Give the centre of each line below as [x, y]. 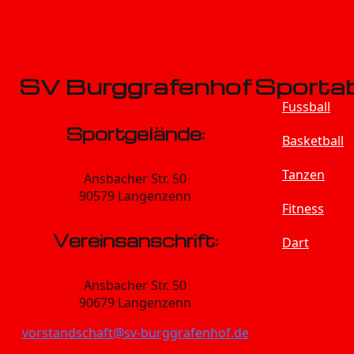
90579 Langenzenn [135, 196]
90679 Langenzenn [135, 302]
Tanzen [303, 175]
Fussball [306, 107]
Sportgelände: [135, 134]
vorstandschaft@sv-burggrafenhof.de [135, 332]
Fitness [303, 209]
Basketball [313, 141]
